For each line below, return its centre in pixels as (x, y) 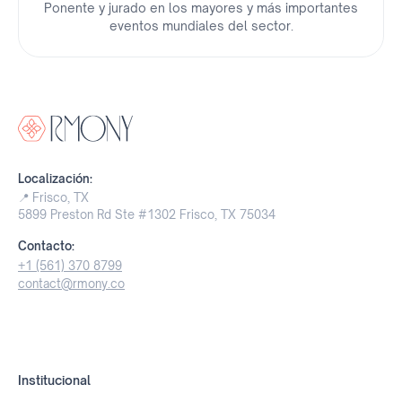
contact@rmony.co (71, 283)
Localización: (55, 178)
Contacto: (46, 245)
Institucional (54, 380)
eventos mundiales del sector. (201, 26)
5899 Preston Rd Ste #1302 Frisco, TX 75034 (147, 214)
